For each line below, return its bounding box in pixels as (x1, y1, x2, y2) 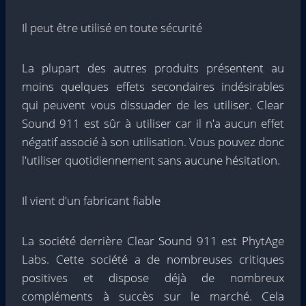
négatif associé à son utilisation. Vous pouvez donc (22, 134, 284, 150)
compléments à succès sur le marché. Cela (22, 288, 284, 304)
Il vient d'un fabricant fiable (22, 193, 161, 208)
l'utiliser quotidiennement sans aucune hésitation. (22, 152, 280, 168)
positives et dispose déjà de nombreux (22, 270, 284, 286)
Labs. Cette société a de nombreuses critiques (22, 251, 284, 267)
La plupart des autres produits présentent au (22, 60, 284, 76)
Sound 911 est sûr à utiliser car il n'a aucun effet (22, 115, 284, 131)
